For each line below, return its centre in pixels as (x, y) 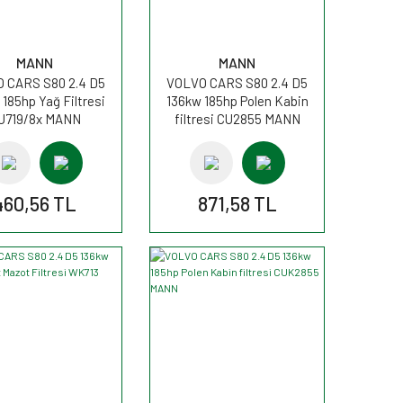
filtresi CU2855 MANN (237, 118)
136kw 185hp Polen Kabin (237, 100)
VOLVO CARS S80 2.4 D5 (237, 82)
